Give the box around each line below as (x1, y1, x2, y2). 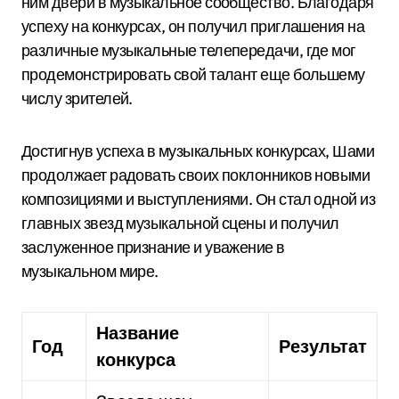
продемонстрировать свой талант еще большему (21, 64, 365, 85)
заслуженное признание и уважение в (21, 237, 285, 257)
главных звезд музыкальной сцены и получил (21, 213, 339, 233)
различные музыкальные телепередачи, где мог (21, 40, 356, 61)
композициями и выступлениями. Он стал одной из (21, 189, 376, 209)
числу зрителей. (21, 88, 133, 109)
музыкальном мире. (21, 261, 159, 281)
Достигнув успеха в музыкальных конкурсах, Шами (21, 141, 375, 161)
